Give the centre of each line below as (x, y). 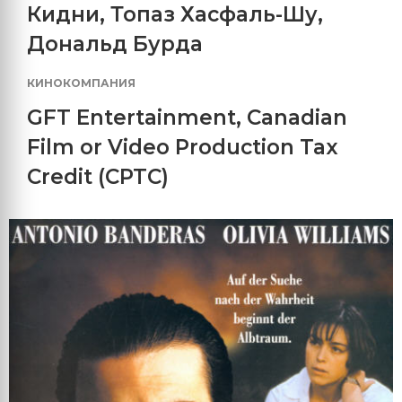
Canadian (297, 117)
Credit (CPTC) (98, 176)
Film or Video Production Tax (183, 147)
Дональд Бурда (115, 44)
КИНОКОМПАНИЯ (81, 83)
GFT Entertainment (131, 117)
